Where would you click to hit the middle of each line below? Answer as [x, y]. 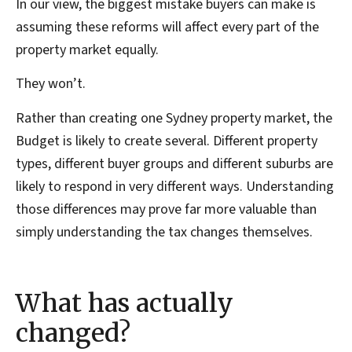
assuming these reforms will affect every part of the [167, 27]
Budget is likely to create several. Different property [167, 141]
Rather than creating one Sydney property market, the [174, 118]
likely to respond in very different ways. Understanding [175, 186]
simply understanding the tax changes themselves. [164, 232]
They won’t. [51, 84]
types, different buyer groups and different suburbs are [174, 163]
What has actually [125, 304]
